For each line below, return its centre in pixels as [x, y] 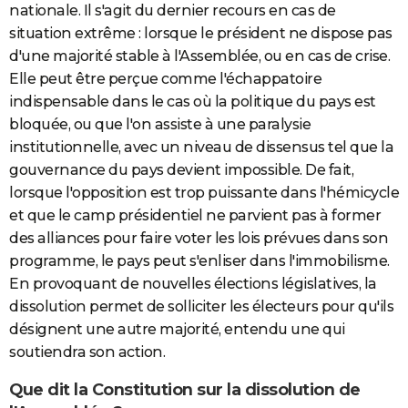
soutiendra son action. [87, 352]
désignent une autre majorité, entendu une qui [177, 330]
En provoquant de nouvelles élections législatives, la [193, 284]
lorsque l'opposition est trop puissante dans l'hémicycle [204, 193]
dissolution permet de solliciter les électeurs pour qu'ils [201, 307]
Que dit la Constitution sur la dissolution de [185, 389]
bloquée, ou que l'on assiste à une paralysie [160, 125]
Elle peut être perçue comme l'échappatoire [165, 79]
